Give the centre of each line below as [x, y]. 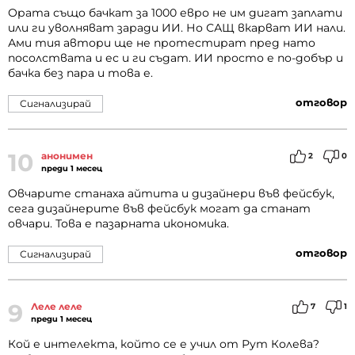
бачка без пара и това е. [80, 73]
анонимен [67, 156]
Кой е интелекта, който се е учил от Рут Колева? [164, 344]
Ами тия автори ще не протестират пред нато [162, 43]
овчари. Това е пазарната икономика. [118, 224]
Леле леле [57, 307]
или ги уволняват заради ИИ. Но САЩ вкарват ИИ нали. [177, 28]
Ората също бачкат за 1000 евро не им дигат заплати [175, 13]
